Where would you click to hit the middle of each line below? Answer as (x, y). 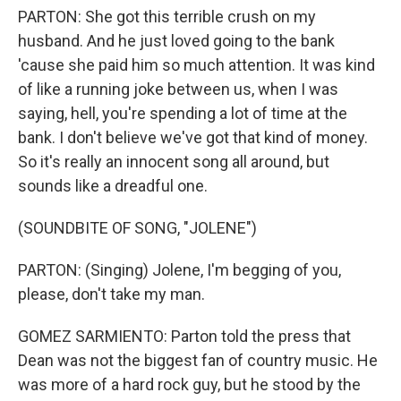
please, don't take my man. (111, 294)
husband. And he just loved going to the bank (176, 41)
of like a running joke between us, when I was (178, 89)
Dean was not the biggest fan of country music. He (198, 360)
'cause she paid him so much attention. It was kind (196, 65)
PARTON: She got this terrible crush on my (167, 17)
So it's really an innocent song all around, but (174, 162)
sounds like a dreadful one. (113, 186)
